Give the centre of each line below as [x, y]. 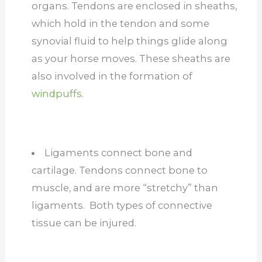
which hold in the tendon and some [120, 23]
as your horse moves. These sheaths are [131, 58]
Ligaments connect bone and [119, 152]
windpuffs [56, 93]
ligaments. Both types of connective [122, 205]
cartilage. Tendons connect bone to [119, 170]
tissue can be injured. [86, 223]
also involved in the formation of [112, 76]
